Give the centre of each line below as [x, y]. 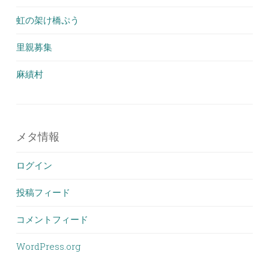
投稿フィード [43, 192]
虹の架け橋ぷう [48, 20]
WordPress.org [48, 246]
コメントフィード [52, 219]
